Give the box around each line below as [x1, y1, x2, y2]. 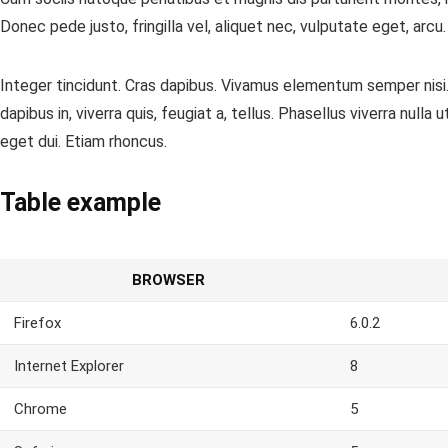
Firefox [14, 314, 61, 332]
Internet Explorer [14, 357, 124, 375]
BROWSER [131, 271, 205, 289]
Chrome [14, 400, 67, 418]
